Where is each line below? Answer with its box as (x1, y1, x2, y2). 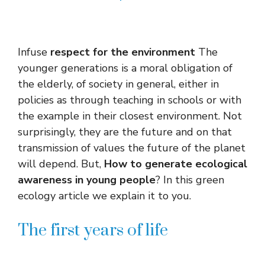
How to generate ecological (104, 156, 247, 171)
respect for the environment (50, 44, 195, 59)
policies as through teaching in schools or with (18, 92, 241, 107)
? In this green (156, 172, 224, 187)
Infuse (18, 44, 50, 59)
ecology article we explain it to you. (18, 188, 191, 203)
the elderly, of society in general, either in (18, 76, 219, 91)
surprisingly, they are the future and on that (18, 124, 232, 139)
